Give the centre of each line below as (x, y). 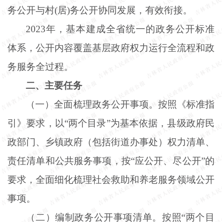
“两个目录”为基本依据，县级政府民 (139, 123)
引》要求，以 (36, 123)
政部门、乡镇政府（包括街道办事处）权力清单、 (111, 142)
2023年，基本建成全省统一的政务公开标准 (120, 29)
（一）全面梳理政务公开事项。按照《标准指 (120, 104)
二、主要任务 (54, 85)
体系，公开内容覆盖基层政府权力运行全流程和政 (111, 48)
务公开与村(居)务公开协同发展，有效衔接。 (100, 10)
